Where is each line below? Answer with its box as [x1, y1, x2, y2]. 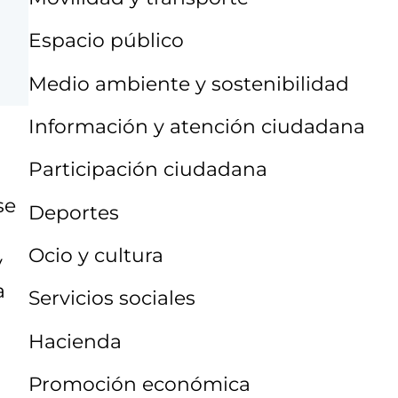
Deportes [28, 200, 119, 224]
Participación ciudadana [28, 157, 267, 181]
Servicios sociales [28, 286, 195, 310]
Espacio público [28, 28, 184, 52]
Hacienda [28, 329, 122, 353]
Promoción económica [28, 372, 251, 396]
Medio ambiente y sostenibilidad [28, 71, 349, 95]
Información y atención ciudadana [28, 114, 365, 138]
